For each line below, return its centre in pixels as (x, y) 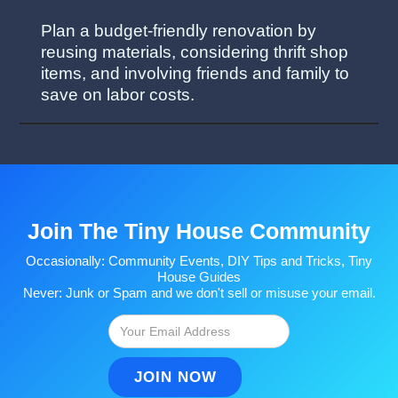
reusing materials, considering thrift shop (195, 52)
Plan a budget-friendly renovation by (179, 30)
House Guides (199, 277)
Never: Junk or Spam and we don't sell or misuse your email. (199, 293)
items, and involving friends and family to (195, 73)
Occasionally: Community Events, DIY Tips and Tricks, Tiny (199, 261)
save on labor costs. (118, 94)
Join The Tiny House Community (199, 231)
